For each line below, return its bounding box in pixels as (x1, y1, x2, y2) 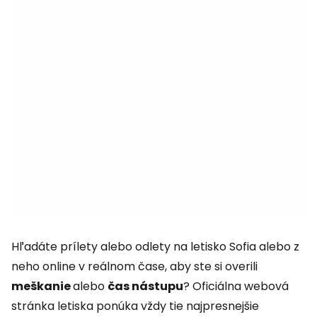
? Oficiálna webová (183, 278, 289, 294)
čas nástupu (108, 278, 183, 294)
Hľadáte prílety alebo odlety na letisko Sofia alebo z (11, 238, 299, 255)
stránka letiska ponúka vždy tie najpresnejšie (11, 298, 259, 314)
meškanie (11, 278, 73, 294)
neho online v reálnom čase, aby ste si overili (11, 258, 258, 275)
